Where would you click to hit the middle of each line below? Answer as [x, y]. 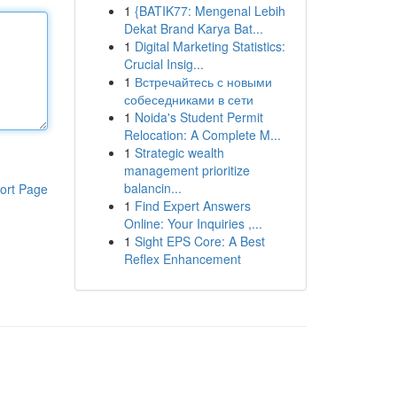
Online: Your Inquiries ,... [193, 223]
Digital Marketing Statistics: [210, 46]
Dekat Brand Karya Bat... [193, 28]
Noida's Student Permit [198, 117]
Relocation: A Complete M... [202, 135]
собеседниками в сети [188, 99]
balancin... [152, 188]
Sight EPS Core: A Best [199, 241]
